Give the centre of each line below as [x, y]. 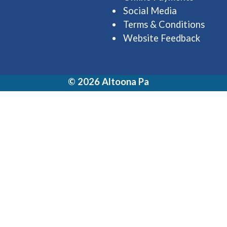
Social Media [150, 11]
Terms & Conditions [164, 24]
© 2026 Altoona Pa [108, 81]
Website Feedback [162, 38]
